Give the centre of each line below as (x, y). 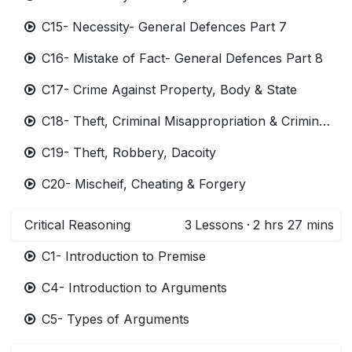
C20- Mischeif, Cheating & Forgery (144, 183)
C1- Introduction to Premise (124, 256)
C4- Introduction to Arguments (134, 287)
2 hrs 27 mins (293, 224)
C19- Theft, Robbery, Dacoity (129, 152)
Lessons (219, 224)
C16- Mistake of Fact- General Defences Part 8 (182, 58)
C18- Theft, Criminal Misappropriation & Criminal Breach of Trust (324, 121)
